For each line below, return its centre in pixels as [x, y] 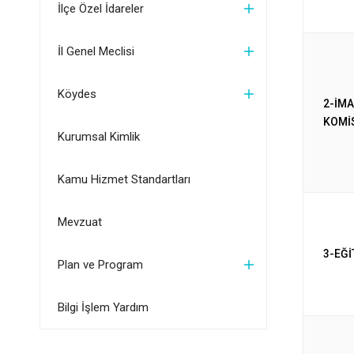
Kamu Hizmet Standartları [124, 179]
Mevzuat [79, 222]
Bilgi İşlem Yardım [103, 307]
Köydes [77, 94]
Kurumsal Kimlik [98, 137]
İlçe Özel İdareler [100, 9]
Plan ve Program [100, 265]
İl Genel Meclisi [96, 51]
